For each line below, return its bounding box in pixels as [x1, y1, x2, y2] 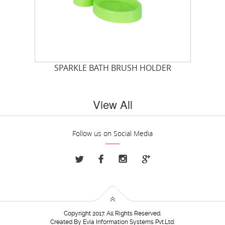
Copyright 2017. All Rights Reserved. [64, 210, 161, 217]
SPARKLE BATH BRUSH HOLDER [54, 62, 171, 73]
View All [92, 96, 133, 112]
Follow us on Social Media [72, 129, 153, 138]
